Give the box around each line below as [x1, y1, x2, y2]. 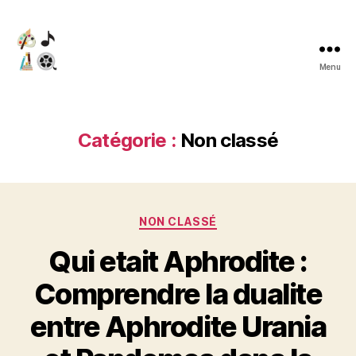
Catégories [177, 210, 248, 226]
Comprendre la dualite [33, 276, 323, 311]
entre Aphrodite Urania [29, 308, 327, 344]
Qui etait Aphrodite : [48, 243, 308, 279]
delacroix [15, 89, 77, 106]
